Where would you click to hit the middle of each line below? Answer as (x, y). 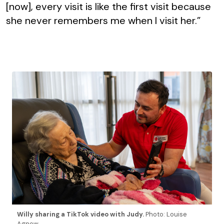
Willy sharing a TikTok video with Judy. (81, 214)
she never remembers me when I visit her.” (103, 20)
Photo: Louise (166, 214)
